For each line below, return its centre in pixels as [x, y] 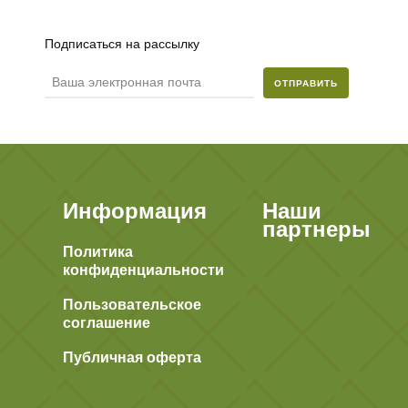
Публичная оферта [132, 357]
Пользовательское [132, 304]
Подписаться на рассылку [122, 43]
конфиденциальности [143, 270]
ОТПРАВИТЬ [306, 83]
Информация [135, 211]
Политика [98, 251]
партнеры [316, 229]
